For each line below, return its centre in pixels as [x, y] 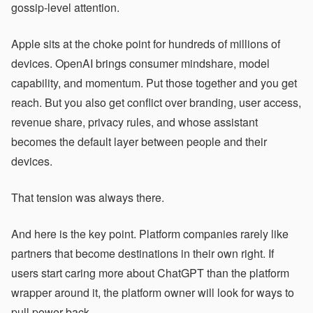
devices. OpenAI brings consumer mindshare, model [140, 63]
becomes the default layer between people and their [139, 141]
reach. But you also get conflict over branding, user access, [156, 102]
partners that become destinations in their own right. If [143, 253]
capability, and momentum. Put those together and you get [154, 83]
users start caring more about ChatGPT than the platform [150, 273]
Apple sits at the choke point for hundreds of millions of [146, 44]
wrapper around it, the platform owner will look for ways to [153, 292]
